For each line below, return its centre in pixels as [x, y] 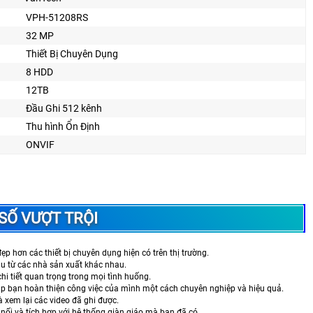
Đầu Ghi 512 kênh [64, 108]
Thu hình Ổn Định [63, 126]
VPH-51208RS [57, 17]
